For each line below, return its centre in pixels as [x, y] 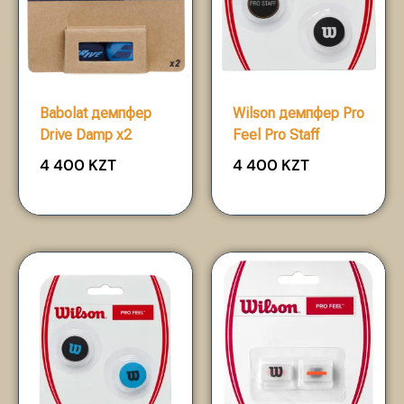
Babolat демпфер [96, 113]
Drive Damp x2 [86, 134]
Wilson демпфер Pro [298, 113]
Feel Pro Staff [276, 134]
